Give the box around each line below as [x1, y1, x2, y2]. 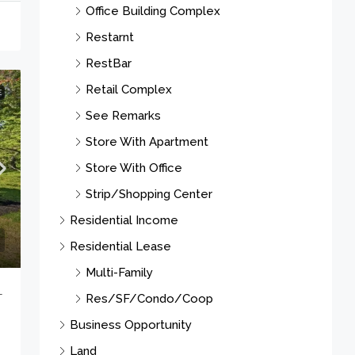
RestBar [86, 55, 132, 71]
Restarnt [86, 29, 134, 44]
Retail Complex [86, 82, 172, 97]
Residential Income [70, 212, 178, 227]
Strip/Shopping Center [86, 186, 212, 201]
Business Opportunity [70, 317, 192, 332]
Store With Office [86, 160, 182, 175]
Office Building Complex [86, 3, 220, 18]
